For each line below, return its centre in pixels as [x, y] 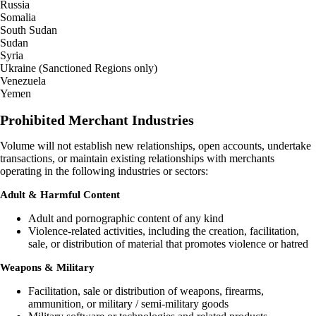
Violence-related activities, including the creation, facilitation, [164, 231]
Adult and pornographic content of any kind [126, 219]
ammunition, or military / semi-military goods [128, 304]
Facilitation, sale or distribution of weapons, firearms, [146, 291]
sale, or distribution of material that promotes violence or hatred [168, 244]
